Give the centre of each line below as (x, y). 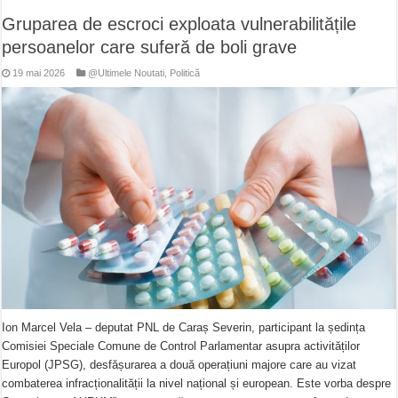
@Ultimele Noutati (127, 73)
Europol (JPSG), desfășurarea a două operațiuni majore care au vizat (179, 364)
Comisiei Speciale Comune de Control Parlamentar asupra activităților (181, 346)
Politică (185, 73)
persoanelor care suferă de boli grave (150, 48)
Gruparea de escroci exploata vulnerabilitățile (179, 24)
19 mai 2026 (39, 73)
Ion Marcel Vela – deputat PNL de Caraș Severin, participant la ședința (184, 327)
